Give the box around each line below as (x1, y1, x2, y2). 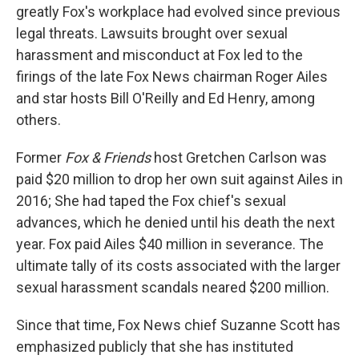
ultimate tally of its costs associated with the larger (16, 256, 341, 274)
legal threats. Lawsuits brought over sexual (16, 24, 288, 42)
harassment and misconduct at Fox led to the (16, 46, 303, 63)
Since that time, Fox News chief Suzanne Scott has (16, 316, 341, 333)
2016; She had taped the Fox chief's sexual (16, 192, 286, 209)
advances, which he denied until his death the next (16, 213, 335, 231)
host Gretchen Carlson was (151, 148, 327, 166)
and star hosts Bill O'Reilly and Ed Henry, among (16, 89, 315, 107)
